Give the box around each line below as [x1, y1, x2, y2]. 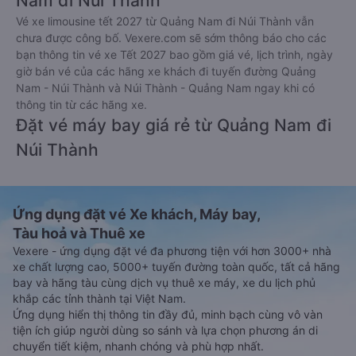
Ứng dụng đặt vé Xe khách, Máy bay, [13, 206, 261, 222]
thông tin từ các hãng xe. [16, 98, 147, 111]
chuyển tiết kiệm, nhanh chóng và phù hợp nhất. [13, 339, 264, 353]
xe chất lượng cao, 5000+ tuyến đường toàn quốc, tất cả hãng [13, 260, 340, 273]
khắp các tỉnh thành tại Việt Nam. [13, 292, 186, 305]
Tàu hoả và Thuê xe [13, 225, 145, 242]
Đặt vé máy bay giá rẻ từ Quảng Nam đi [16, 115, 331, 135]
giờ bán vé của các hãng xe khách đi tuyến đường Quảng [16, 64, 316, 78]
